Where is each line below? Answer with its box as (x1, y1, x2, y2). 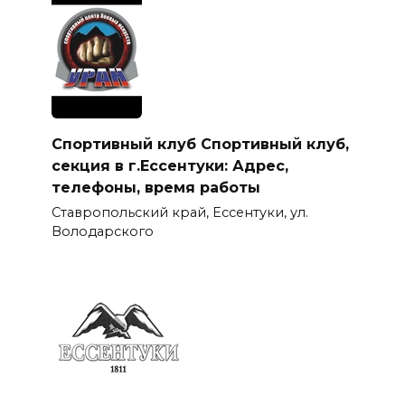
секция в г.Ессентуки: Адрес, (51, 156, 288, 174)
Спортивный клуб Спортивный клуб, (51, 135, 349, 153)
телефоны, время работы (51, 178, 260, 196)
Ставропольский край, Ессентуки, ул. (51, 204, 308, 221)
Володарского (51, 223, 154, 240)
